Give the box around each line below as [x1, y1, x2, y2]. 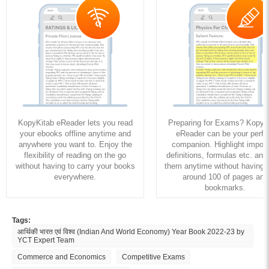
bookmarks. [205, 183, 246, 192]
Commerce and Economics [17, 252, 106, 261]
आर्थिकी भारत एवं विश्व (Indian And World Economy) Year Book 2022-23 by [17, 227, 244, 236]
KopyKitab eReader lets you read [17, 118, 133, 127]
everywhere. [54, 172, 96, 181]
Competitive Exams [122, 252, 185, 261]
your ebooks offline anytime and [19, 128, 131, 138]
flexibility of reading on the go [24, 150, 126, 160]
